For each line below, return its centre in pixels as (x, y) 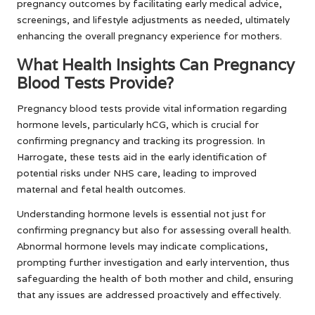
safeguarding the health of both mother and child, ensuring (155, 278)
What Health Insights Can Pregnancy (156, 64)
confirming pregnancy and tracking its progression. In (141, 140)
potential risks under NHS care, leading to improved (137, 173)
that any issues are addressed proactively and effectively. (149, 294)
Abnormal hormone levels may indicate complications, (142, 246)
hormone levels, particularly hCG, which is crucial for (138, 124)
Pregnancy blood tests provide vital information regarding (152, 108)
